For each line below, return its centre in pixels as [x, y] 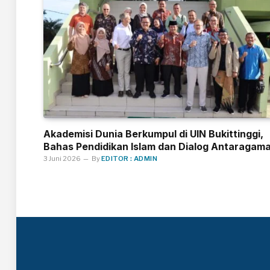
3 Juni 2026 [62, 158]
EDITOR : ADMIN [130, 158]
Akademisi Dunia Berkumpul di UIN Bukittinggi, [153, 133]
